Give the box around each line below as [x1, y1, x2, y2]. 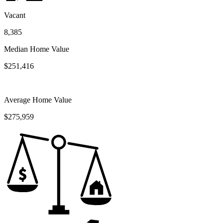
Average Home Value [4, 95, 72, 104]
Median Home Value [4, 44, 69, 53]
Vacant [4, 10, 25, 19]
